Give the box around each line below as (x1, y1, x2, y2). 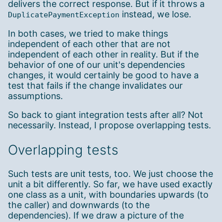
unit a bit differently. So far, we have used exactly (8, 179, 213, 189)
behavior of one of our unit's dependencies (8, 59, 185, 70)
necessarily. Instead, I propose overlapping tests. (8, 120, 211, 131)
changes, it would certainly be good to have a (8, 69, 199, 80)
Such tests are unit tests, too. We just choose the (8, 168, 213, 179)
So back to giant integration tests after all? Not (8, 110, 203, 120)
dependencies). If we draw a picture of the (8, 210, 184, 221)
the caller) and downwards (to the (8, 200, 150, 210)
